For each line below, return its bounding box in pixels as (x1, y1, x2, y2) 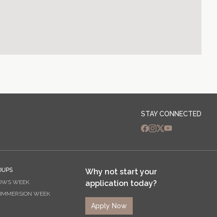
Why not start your (85, 167, 157, 176)
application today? (85, 179, 157, 188)
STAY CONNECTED (141, 110, 201, 118)
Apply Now (91, 201, 127, 210)
